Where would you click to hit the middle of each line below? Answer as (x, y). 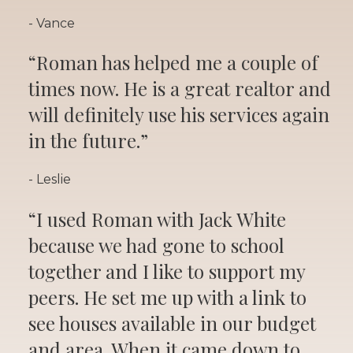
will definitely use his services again (179, 114)
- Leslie (50, 180)
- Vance (52, 23)
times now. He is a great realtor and (180, 88)
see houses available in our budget (172, 323)
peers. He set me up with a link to (167, 297)
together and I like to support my (167, 271)
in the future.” (88, 140)
